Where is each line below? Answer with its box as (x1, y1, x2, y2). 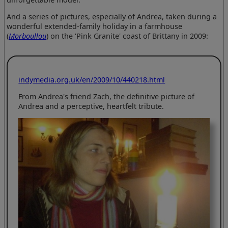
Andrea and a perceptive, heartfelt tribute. (18, 101, 164, 111)
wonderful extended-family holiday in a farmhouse (7, 21, 183, 32)
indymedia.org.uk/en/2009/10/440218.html (18, 74, 165, 84)
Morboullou (9, 31, 47, 41)
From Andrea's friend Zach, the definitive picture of (18, 91, 195, 101)
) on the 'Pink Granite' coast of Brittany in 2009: (46, 31, 209, 41)
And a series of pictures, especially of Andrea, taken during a (7, 12, 217, 22)
